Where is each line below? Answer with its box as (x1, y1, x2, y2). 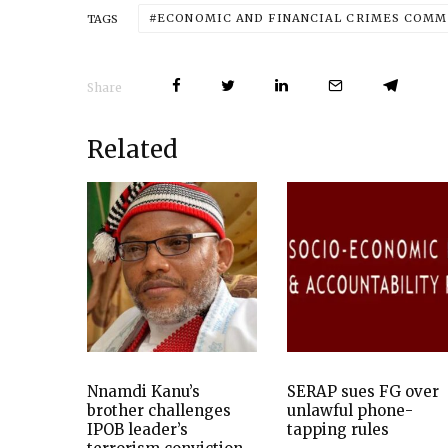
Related (87, 134, 178, 165)
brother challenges (87, 401, 231, 420)
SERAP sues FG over (287, 382, 439, 401)
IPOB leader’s (87, 420, 188, 439)
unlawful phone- (287, 401, 413, 420)
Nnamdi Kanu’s (87, 382, 200, 401)
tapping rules (287, 420, 389, 439)
